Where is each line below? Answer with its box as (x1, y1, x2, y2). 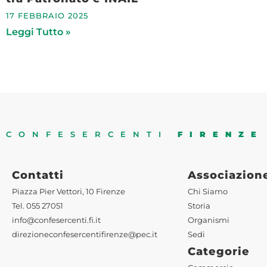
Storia (188, 201, 210, 211)
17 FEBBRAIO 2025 (6, 11, 88, 21)
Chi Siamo (188, 187, 228, 197)
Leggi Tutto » (6, 26, 71, 38)
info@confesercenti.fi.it (12, 216, 101, 225)
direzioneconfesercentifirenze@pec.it (12, 230, 157, 240)
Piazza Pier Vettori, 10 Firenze (12, 187, 125, 197)
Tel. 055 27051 (12, 201, 63, 211)
